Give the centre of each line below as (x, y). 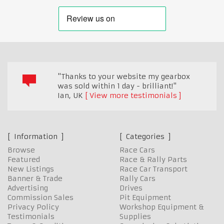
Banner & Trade (35, 178)
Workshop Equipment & (162, 207)
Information (36, 136)
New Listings (31, 169)
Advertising (28, 188)
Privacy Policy (33, 207)
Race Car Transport (153, 169)
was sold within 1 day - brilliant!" (117, 86)
